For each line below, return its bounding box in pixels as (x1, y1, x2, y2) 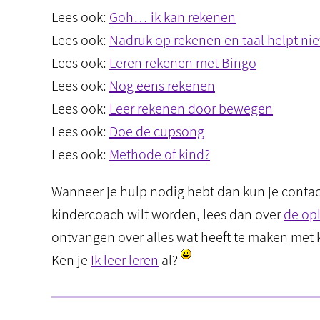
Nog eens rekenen (109, 76, 215, 95)
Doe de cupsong (109, 122, 204, 141)
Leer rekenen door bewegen (109, 99, 273, 118)
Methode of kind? (109, 145, 210, 164)
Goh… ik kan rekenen (109, 8, 236, 26)
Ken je (51, 251, 91, 269)
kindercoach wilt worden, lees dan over (51, 205, 284, 224)
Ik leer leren (91, 251, 159, 269)
